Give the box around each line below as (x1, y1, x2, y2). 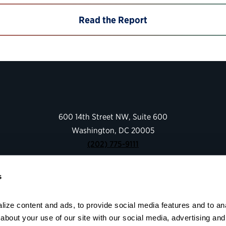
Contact (99, 186, 127, 196)
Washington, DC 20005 (72, 125, 154, 135)
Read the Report (79, 14, 147, 25)
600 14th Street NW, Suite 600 (59, 111, 167, 122)
